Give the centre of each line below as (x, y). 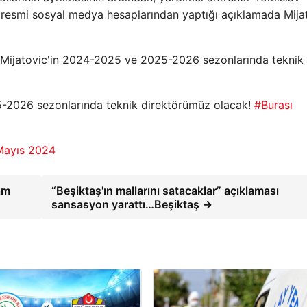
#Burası (273, 105)
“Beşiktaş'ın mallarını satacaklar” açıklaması (165, 191)
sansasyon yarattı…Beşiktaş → (132, 204)
